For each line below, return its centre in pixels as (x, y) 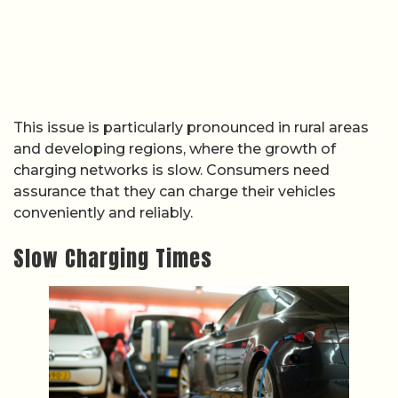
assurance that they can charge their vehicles (175, 191)
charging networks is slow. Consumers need (171, 170)
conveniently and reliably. (103, 212)
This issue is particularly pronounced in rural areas (191, 127)
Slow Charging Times (113, 259)
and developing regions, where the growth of (175, 148)
